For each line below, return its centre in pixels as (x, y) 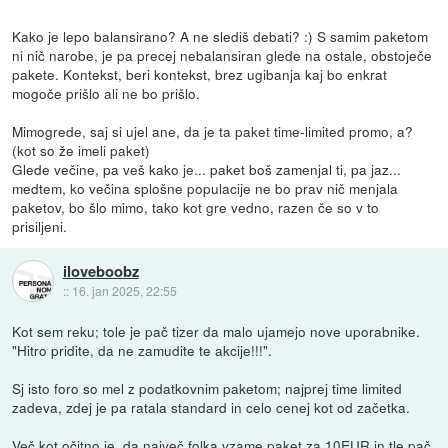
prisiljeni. (40, 225)
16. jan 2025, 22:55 (124, 290)
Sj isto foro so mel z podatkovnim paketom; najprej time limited (207, 387)
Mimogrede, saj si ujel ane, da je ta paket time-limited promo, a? (213, 130)
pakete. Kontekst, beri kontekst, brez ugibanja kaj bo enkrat (200, 73)
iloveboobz (100, 270)
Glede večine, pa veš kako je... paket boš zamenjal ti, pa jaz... (207, 168)
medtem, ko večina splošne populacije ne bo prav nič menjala (205, 187)
